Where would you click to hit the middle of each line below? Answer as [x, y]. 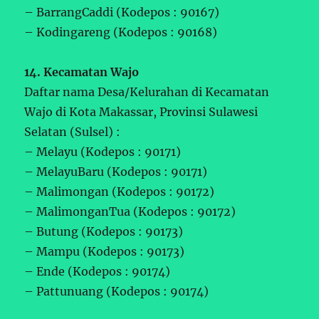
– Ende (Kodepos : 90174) [98, 271]
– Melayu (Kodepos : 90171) [103, 151]
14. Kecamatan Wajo [82, 72]
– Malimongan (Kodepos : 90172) [120, 191]
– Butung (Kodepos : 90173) [104, 231]
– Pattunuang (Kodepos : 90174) [117, 291]
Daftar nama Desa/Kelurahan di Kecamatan [147, 91]
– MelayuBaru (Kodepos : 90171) [116, 171]
